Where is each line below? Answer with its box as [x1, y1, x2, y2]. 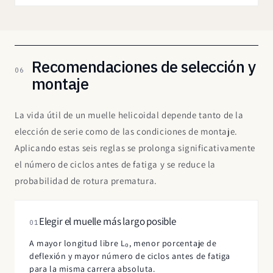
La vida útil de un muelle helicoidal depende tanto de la [15, 108, 244, 121]
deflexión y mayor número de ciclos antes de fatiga [29, 250, 231, 261]
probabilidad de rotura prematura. [15, 174, 157, 186]
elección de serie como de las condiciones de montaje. [15, 125, 238, 137]
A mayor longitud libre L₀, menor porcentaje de [29, 237, 217, 249]
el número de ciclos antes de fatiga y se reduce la [15, 158, 216, 170]
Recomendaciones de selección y [32, 55, 256, 77]
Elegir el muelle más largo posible [38, 214, 176, 228]
